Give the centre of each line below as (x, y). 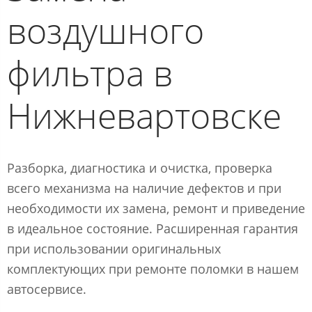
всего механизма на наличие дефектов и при (144, 188)
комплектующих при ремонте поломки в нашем (153, 268)
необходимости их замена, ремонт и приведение (156, 208)
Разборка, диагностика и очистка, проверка (140, 167)
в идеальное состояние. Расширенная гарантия (153, 228)
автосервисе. (47, 289)
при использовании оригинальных (114, 248)
